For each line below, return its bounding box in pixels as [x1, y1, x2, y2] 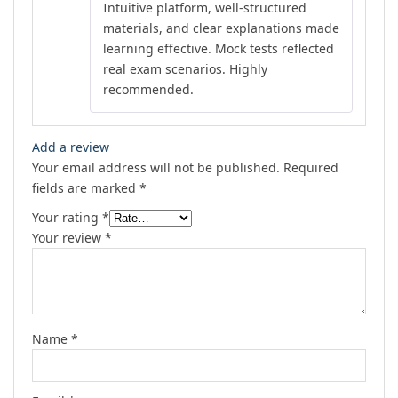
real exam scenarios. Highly [103, 60, 267, 78]
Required [283, 159, 338, 177]
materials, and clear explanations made [103, 20, 339, 37]
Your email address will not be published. [32, 159, 280, 177]
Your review [32, 229, 105, 247]
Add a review [32, 139, 109, 156]
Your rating [32, 209, 102, 227]
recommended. [103, 81, 194, 99]
